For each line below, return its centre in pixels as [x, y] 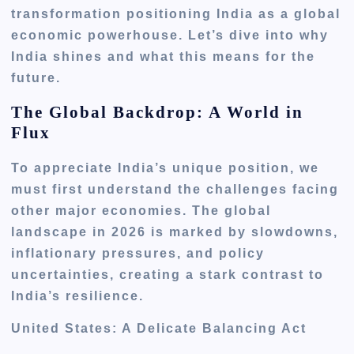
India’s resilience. [78, 296]
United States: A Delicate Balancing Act [159, 328]
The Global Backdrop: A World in [158, 113]
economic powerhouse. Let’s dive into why [170, 35]
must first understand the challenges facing [175, 189]
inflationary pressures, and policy [138, 253]
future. [36, 77]
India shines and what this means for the [164, 56]
